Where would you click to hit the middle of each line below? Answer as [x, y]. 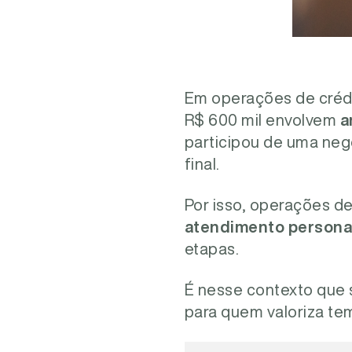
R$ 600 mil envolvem [262, 120]
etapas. [213, 249]
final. [202, 164]
